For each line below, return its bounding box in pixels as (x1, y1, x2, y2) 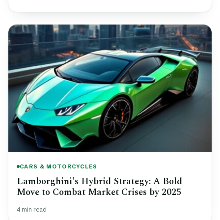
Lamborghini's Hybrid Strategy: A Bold (17, 174, 182, 189)
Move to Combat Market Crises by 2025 (17, 185, 181, 200)
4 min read (17, 206, 47, 214)
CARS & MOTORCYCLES (20, 163, 98, 170)
